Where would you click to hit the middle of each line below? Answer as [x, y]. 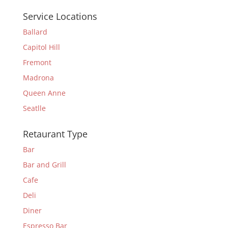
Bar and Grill [44, 165]
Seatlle [34, 108]
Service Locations [60, 16]
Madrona [38, 78]
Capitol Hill [41, 47]
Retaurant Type [55, 134]
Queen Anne [44, 93]
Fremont [37, 62]
